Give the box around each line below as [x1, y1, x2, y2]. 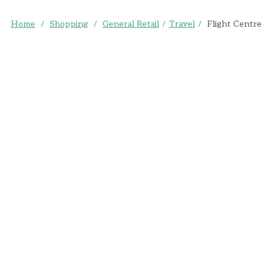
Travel [168, 19, 195, 30]
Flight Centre [206, 19, 262, 30]
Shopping [49, 19, 88, 30]
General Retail [102, 19, 159, 30]
